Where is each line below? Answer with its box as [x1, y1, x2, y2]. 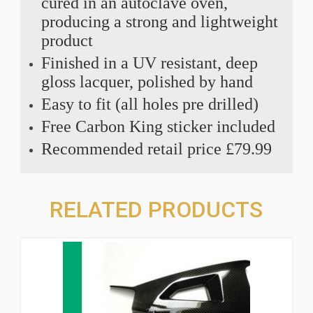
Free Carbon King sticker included [41, 117, 275, 136]
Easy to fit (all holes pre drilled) [41, 94, 259, 113]
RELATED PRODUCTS [50, 196, 263, 223]
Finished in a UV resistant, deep [41, 53, 258, 72]
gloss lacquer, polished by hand [41, 72, 253, 91]
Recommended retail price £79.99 [41, 139, 276, 158]
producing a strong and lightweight [41, 12, 278, 31]
